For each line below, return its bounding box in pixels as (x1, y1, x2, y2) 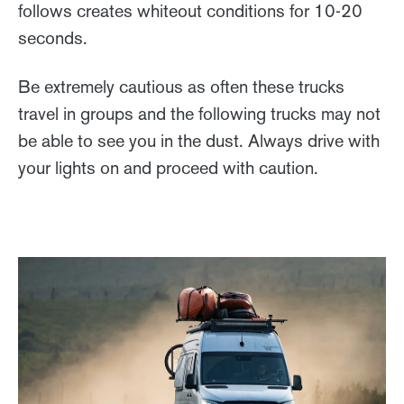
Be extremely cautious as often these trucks (18, 76, 344, 98)
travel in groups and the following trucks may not (18, 103, 381, 125)
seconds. (18, 27, 87, 50)
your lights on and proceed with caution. (18, 157, 323, 179)
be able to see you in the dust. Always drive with (18, 130, 380, 152)
